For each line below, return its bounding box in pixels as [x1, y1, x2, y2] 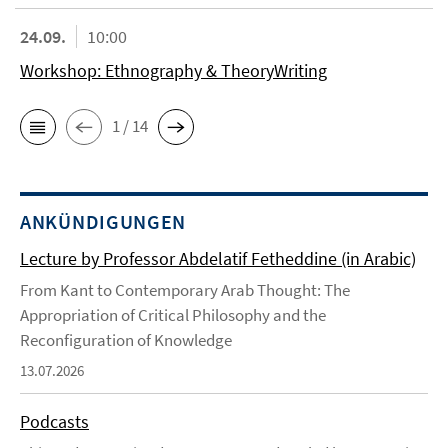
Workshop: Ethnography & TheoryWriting [20, 58, 327, 82]
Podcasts [20, 409, 89, 433]
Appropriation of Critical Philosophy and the [20, 303, 326, 326]
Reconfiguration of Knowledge [20, 328, 232, 351]
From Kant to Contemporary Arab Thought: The [20, 278, 350, 301]
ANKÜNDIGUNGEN [20, 208, 187, 234]
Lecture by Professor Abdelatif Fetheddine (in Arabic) [20, 246, 416, 270]
